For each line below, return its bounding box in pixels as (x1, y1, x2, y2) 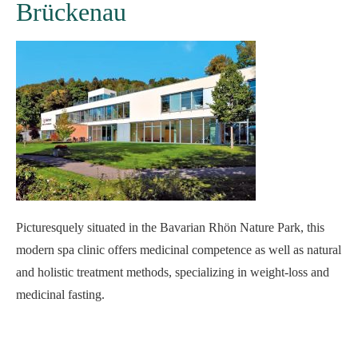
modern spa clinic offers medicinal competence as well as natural (16, 243, 341, 257)
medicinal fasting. (16, 288, 105, 301)
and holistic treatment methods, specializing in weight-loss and (16, 265, 329, 279)
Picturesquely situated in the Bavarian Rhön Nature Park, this (16, 221, 324, 234)
